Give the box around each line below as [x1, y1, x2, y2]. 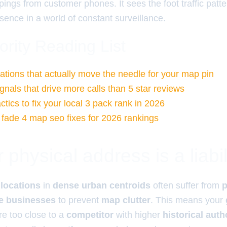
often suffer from [150, 180, 222, 191]
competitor [66, 210, 113, 220]
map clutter [101, 195, 150, 205]
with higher [113, 210, 163, 220]
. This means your [150, 195, 225, 205]
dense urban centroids [53, 180, 150, 191]
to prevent [56, 195, 101, 205]
